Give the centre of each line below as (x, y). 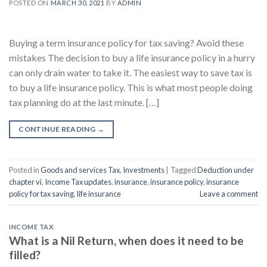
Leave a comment (229, 194)
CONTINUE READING (58, 129)
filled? (25, 254)
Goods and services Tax (80, 170)
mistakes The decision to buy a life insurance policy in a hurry (132, 57)
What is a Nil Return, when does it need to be (126, 240)
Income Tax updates (78, 182)
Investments (144, 170)
